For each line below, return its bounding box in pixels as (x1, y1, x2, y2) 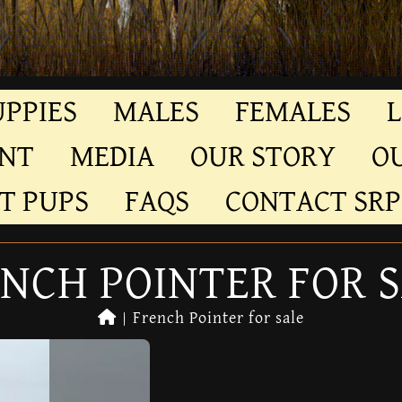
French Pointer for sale (133, 310, 304, 327)
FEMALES (235, 97, 351, 127)
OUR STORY (189, 142, 336, 172)
